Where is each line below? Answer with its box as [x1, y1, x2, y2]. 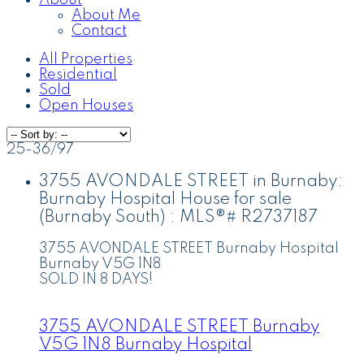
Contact [71, 24, 127, 38]
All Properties [39, 52, 132, 67]
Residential [39, 67, 117, 82]
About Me [71, 8, 141, 23]
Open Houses [39, 98, 133, 113]
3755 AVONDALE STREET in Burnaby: [39, 172, 343, 190]
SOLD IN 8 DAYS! [39, 272, 153, 288]
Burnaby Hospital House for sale [39, 190, 292, 208]
